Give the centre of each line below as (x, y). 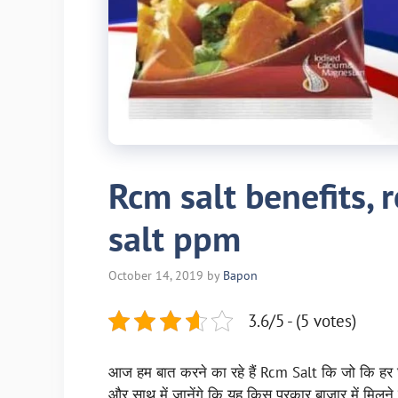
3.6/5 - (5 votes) (302, 320)
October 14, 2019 (156, 275)
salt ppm (175, 238)
